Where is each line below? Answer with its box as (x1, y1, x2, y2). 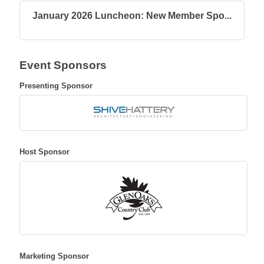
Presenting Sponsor (19, 81, 93, 90)
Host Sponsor (19, 147, 70, 156)
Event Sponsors (19, 58, 107, 71)
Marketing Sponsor (19, 251, 89, 260)
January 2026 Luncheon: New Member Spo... (32, 10, 232, 21)
